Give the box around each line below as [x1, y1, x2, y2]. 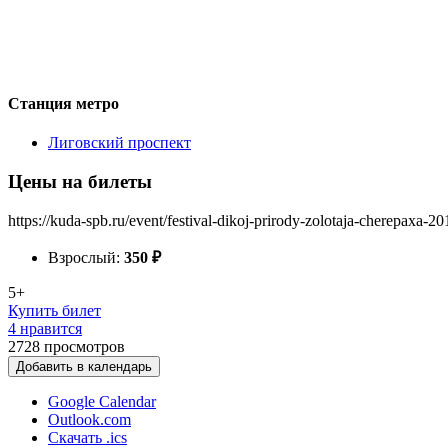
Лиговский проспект [48, 134, 191, 152]
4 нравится [8, 319, 82, 337]
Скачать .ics [48, 428, 127, 446]
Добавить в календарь [16, 358, 152, 374]
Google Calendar [48, 392, 156, 410]
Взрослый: [48, 248, 124, 266]
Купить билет [8, 301, 101, 319]
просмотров [44, 337, 125, 355]
